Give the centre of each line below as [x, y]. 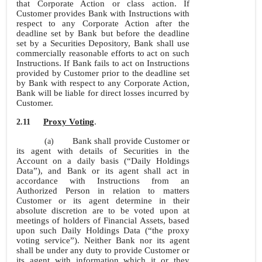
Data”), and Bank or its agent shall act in [103, 171]
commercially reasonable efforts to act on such [103, 53]
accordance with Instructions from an [103, 181]
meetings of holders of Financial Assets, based [103, 220]
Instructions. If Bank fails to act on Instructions [103, 63]
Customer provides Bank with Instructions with [103, 13]
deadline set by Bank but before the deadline [103, 33]
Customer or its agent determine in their [103, 201]
